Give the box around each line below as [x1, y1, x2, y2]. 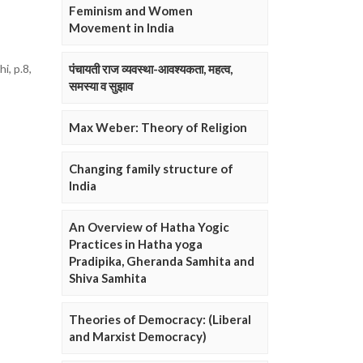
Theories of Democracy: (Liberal [69, 312, 251, 327]
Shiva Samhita [69, 271, 147, 286]
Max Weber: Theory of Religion [69, 120, 247, 135]
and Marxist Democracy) [69, 329, 207, 344]
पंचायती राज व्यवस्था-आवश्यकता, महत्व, [69, 62, 233, 77]
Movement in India [69, 20, 174, 36]
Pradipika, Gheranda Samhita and [69, 254, 254, 269]
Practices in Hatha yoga [69, 237, 203, 252]
